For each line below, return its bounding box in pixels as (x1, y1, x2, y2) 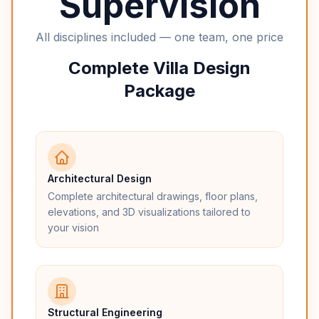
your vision (48, 221, 99, 234)
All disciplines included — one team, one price (36, 30, 283, 44)
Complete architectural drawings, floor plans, (48, 190, 258, 202)
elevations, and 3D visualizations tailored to (48, 206, 251, 218)
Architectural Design (48, 172, 152, 184)
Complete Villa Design (68, 58, 251, 78)
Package (124, 80, 195, 101)
